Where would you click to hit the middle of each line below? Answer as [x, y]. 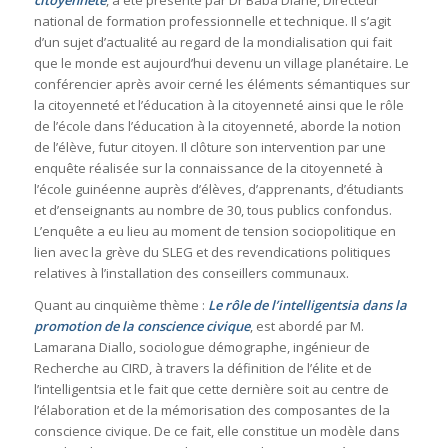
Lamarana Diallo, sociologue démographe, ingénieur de [201, 347]
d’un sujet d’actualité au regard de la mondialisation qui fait [212, 42]
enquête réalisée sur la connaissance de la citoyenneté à [208, 168]
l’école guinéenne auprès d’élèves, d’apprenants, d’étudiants [218, 189]
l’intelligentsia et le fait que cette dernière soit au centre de [211, 389]
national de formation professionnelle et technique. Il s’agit [212, 21]
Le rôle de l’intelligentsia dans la [307, 305]
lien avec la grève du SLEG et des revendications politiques [212, 252]
